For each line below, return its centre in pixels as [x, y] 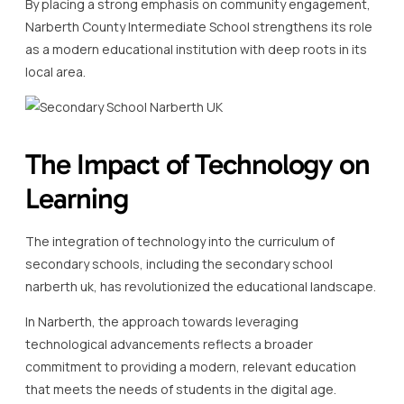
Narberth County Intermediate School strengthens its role [199, 26]
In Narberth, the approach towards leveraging [162, 321]
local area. [55, 71]
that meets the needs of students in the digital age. [181, 389]
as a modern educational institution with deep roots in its [196, 49]
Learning [77, 198]
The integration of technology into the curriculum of [180, 241]
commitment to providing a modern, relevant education [191, 366]
